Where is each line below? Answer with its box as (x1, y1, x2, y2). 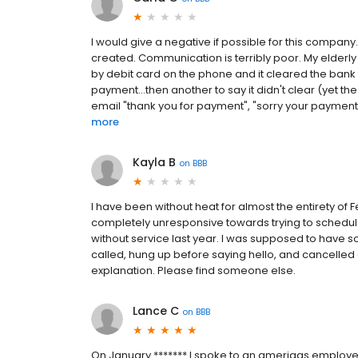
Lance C (133, 303, 179, 320)
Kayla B (133, 154, 176, 171)
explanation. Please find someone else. (91, 263, 296, 279)
